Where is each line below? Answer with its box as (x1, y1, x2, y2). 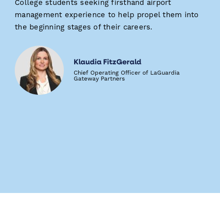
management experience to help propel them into (15, 10, 199, 20)
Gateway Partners (74, 75, 125, 83)
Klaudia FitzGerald (74, 56, 141, 67)
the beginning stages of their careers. (15, 22, 153, 32)
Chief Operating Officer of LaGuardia (74, 69, 180, 77)
